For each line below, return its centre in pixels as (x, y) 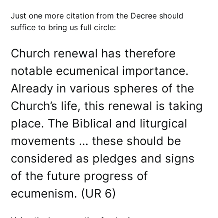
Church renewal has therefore (93, 54)
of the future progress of (80, 176)
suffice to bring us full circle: (65, 27)
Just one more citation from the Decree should (97, 16)
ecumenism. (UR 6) (64, 194)
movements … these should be (96, 141)
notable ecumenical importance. (100, 71)
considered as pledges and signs (103, 159)
